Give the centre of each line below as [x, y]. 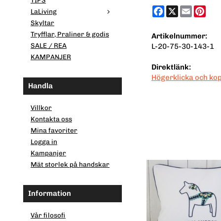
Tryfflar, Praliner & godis [70, 34]
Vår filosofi [48, 215]
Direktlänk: [171, 67]
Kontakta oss [51, 119]
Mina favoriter [54, 130]
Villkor [41, 108]
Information [50, 194]
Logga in [44, 142]
